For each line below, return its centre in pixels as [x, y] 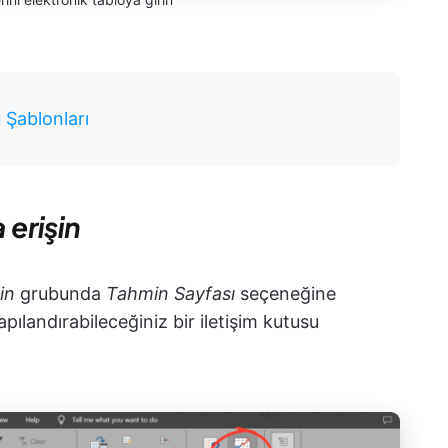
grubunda [63, 293]
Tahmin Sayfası [173, 293]
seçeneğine [288, 293]
